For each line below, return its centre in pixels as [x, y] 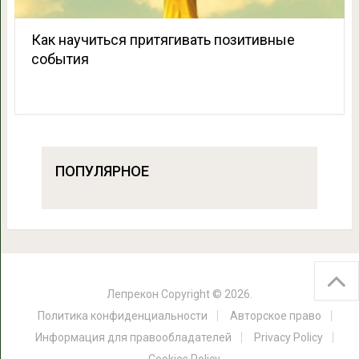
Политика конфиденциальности [122, 316]
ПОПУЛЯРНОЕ [102, 171]
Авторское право [275, 316]
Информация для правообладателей [133, 338]
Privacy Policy [288, 338]
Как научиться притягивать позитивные [163, 40]
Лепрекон [133, 294]
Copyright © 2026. [206, 294]
